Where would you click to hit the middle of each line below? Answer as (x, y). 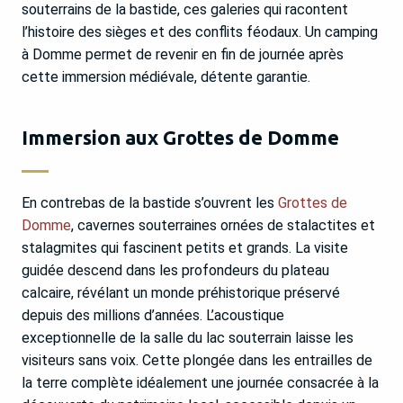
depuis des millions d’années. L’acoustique (153, 316)
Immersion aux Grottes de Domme (180, 138)
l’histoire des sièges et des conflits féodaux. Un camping (200, 32)
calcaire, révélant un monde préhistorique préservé (181, 293)
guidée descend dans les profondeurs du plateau (175, 271)
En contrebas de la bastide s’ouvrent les (150, 203)
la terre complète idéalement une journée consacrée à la (200, 383)
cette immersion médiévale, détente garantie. (166, 77)
